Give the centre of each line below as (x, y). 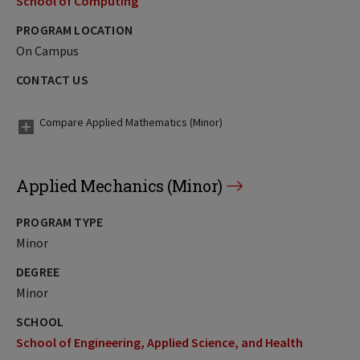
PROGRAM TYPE (60, 222)
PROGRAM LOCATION (74, 30)
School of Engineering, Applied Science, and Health (160, 342)
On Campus (47, 51)
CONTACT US (52, 80)
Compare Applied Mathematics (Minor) (131, 122)
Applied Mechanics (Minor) (119, 186)
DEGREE (38, 272)
